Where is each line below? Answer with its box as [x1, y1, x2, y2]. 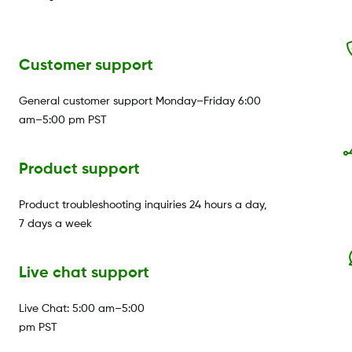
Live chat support [19, 265, 149, 281]
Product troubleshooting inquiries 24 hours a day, [19, 199, 267, 211]
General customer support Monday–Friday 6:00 [19, 95, 261, 107]
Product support [19, 161, 140, 178]
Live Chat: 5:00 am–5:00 [19, 302, 145, 314]
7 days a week [19, 218, 92, 229]
